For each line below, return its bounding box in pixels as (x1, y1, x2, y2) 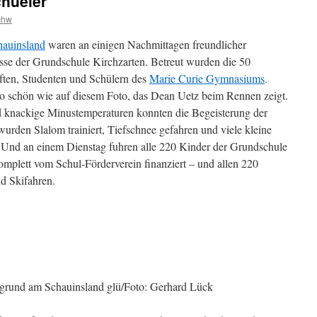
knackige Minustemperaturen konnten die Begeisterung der (4, 105, 267, 120)
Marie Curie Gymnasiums (149, 71, 265, 86)
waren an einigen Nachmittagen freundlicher (45, 37, 246, 52)
